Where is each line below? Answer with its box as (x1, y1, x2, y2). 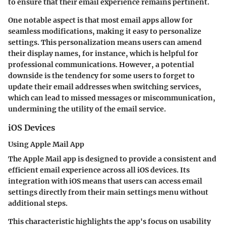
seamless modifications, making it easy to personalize (8, 27, 201, 36)
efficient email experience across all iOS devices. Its (8, 165, 190, 175)
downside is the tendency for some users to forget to (8, 71, 195, 81)
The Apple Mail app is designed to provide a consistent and (8, 154, 216, 163)
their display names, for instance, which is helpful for (8, 49, 198, 59)
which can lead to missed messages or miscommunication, (8, 93, 215, 103)
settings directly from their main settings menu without (8, 187, 208, 197)
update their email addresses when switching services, (8, 82, 201, 92)
